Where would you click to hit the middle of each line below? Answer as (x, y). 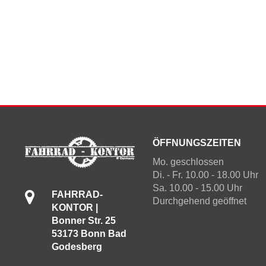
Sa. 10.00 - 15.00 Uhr (197, 188)
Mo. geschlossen (188, 162)
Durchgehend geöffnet (199, 201)
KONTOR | (75, 207)
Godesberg (77, 246)
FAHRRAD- (77, 194)
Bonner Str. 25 (83, 220)
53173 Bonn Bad (89, 233)
